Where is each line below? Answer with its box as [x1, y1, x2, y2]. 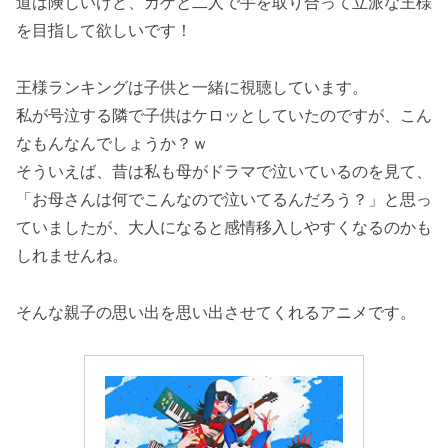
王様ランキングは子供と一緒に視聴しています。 [16, 76, 368, 97]
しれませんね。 [16, 244, 128, 265]
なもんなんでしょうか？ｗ [16, 132, 208, 153]
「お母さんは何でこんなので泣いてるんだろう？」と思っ [16, 188, 432, 209]
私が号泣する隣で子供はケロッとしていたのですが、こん [16, 104, 432, 125]
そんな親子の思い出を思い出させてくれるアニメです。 [16, 301, 416, 322]
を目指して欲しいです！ [16, 20, 192, 41]
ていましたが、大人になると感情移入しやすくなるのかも [16, 216, 432, 237]
